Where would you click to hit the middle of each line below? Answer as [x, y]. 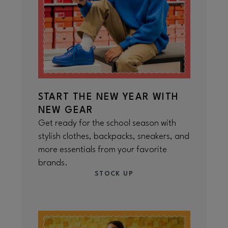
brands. [53, 163]
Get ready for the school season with [107, 123]
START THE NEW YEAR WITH [108, 97]
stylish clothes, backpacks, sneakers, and [113, 137]
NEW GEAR [66, 110]
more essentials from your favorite [102, 150]
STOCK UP [114, 174]
